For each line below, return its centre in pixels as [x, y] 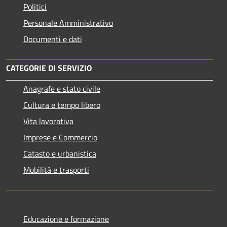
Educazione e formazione [66, 219]
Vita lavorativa [48, 121]
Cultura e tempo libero [62, 105]
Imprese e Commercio [60, 138]
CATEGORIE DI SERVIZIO [49, 68]
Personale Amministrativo [68, 23]
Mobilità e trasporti [56, 170]
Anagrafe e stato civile [62, 89]
